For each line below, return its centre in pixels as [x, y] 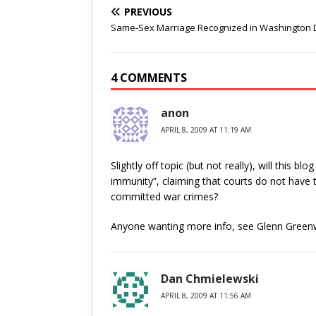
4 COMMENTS [149, 78]
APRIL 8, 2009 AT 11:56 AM [206, 296]
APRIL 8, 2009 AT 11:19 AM [206, 130]
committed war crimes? [164, 196]
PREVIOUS [148, 12]
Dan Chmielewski [210, 279]
